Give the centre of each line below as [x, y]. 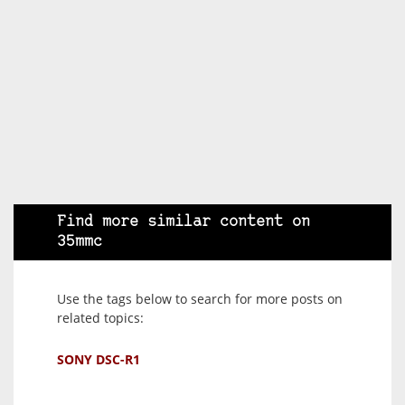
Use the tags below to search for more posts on [200, 298]
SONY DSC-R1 [99, 359]
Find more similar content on [184, 221]
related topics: [100, 317]
